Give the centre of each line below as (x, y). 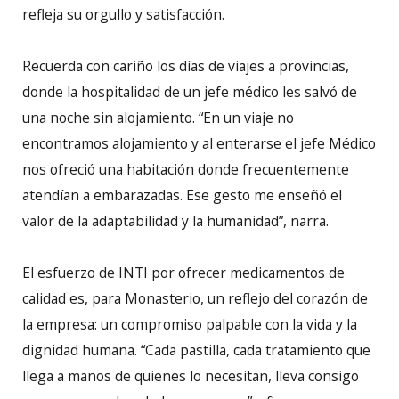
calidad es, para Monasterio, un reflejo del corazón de (195, 299)
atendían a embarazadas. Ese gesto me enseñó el (182, 195)
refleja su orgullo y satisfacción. (123, 14)
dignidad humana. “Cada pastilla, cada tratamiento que (196, 350)
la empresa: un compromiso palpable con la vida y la (190, 325)
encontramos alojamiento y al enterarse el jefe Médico (199, 144)
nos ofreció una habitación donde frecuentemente (186, 170)
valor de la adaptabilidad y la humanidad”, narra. (175, 221)
